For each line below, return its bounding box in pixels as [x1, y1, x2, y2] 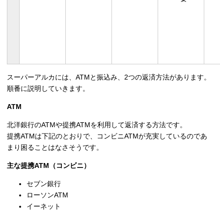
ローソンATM [27, 191, 68, 199]
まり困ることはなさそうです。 [7, 143, 103, 151]
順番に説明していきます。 [7, 84, 89, 92]
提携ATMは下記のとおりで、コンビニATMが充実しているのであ [7, 132, 207, 140]
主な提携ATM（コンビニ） [7, 161, 90, 169]
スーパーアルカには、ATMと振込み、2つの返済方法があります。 [7, 73, 211, 81]
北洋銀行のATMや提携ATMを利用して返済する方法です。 [7, 120, 187, 129]
